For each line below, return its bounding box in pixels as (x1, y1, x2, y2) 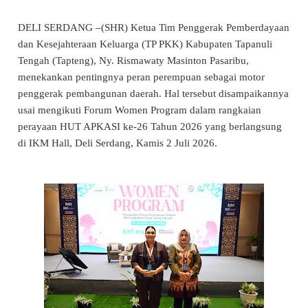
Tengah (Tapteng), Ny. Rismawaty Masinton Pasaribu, (18, 55, 249, 67)
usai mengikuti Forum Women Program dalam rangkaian (18, 104, 261, 116)
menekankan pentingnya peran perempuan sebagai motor (18, 71, 265, 83)
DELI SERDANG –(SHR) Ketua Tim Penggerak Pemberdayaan (18, 22, 289, 34)
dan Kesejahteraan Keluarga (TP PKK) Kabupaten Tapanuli (18, 38, 272, 50)
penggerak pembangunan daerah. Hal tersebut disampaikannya (18, 88, 289, 100)
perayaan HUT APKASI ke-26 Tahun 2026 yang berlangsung (18, 121, 282, 133)
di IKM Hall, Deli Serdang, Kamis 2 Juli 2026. (18, 137, 217, 149)
